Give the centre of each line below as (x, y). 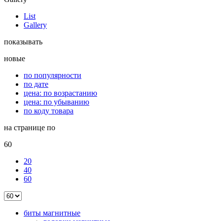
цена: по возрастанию (60, 93)
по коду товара (49, 110)
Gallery (35, 25)
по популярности (53, 75)
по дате (36, 84)
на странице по (30, 127)
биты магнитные (52, 213)
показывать (23, 41)
